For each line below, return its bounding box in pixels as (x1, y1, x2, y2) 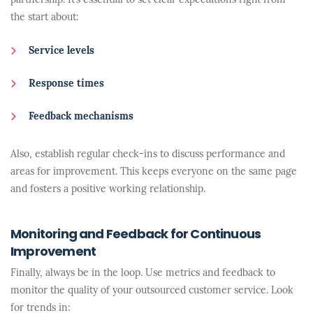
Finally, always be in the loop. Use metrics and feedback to (10, 268, 275, 279)
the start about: (10, 13, 79, 23)
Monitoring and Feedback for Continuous (10, 228, 261, 242)
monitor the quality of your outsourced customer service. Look (10, 286, 293, 296)
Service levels (29, 46, 94, 57)
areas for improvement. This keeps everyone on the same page (10, 167, 297, 177)
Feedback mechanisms (29, 112, 133, 122)
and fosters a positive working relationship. (10, 184, 205, 195)
